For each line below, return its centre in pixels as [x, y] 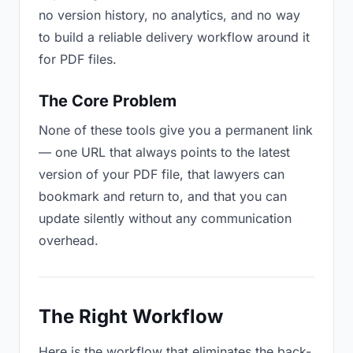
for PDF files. [78, 59]
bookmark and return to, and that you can [163, 196]
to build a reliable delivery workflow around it [174, 37]
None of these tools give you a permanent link [176, 130]
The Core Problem [108, 101]
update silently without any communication [165, 218]
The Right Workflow [131, 316]
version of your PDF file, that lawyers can [162, 174]
